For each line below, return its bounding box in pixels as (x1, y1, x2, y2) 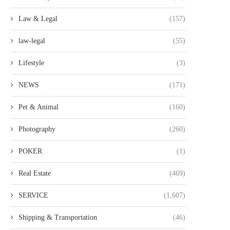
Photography (18, 125, 55, 133)
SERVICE (18, 191, 48, 199)
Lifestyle (18, 59, 44, 67)
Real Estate (18, 169, 51, 177)
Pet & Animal (18, 103, 59, 111)
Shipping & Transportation (18, 214, 97, 221)
